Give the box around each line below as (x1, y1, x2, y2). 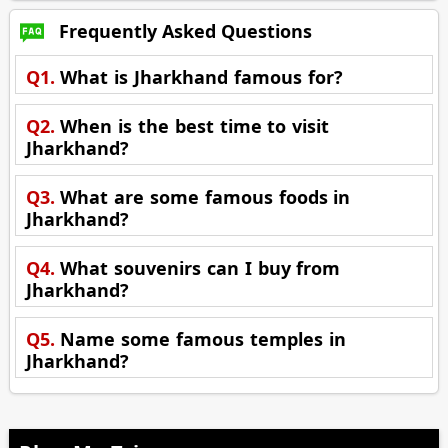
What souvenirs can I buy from (60, 256, 341, 281)
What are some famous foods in (60, 185, 351, 210)
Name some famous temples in (60, 327, 346, 352)
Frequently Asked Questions (54, 19, 313, 44)
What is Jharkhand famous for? (60, 65, 343, 90)
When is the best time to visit (60, 114, 330, 139)
